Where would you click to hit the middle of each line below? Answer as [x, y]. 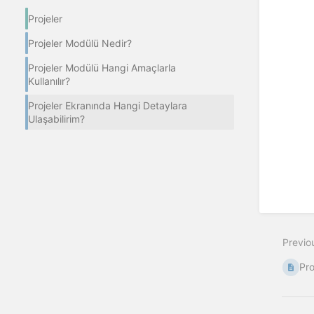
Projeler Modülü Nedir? [80, 43]
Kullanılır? [49, 81]
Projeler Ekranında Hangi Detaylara [108, 105]
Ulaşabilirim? [56, 118]
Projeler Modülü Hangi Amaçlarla [102, 67]
